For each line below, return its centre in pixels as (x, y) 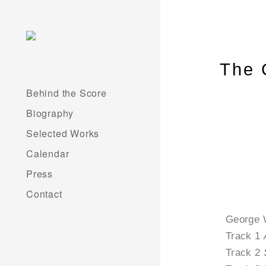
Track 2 (244, 253)
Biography (50, 113)
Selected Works (63, 133)
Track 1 (244, 236)
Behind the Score (66, 93)
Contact (44, 194)
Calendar (48, 153)
